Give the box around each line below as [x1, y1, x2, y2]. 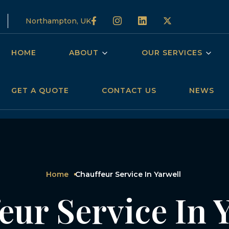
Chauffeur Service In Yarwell [75, 170, 183, 179]
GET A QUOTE [11, 86, 69, 95]
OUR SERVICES [142, 48, 202, 57]
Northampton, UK [26, 16, 91, 26]
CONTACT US [102, 86, 156, 95]
